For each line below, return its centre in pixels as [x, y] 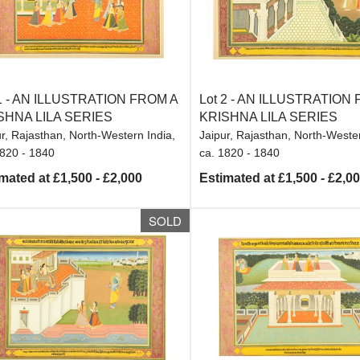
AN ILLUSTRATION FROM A [94, 99]
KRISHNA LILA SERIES [269, 117]
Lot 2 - [219, 99]
